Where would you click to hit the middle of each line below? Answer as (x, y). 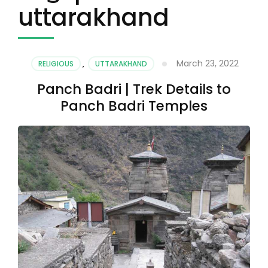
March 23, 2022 (208, 63)
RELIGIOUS (56, 63)
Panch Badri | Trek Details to (134, 89)
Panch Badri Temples (134, 106)
